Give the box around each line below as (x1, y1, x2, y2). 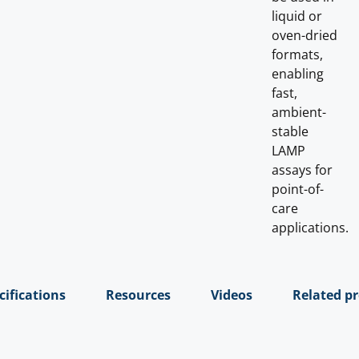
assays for (272, 161, 333, 179)
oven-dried (272, 26, 338, 44)
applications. (272, 219, 349, 236)
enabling (272, 65, 325, 83)
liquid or (272, 7, 323, 25)
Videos (211, 286, 252, 305)
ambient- (272, 103, 327, 121)
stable (272, 123, 309, 140)
